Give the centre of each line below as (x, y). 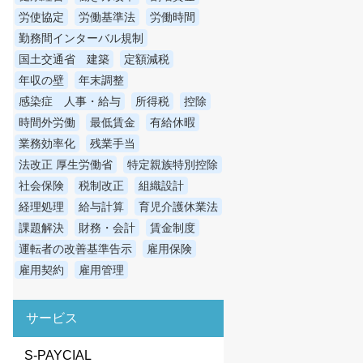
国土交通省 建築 (64, 60)
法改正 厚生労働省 (66, 165)
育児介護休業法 (178, 207)
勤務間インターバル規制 (81, 38)
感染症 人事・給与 (70, 102)
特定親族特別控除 (173, 165)
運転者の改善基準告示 (75, 249)
